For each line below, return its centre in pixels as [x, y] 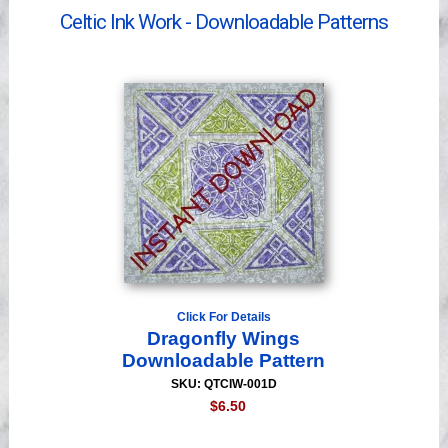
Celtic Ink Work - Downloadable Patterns [223, 22]
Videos [49, 17]
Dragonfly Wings [224, 339]
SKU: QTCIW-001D [223, 384]
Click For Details [223, 317]
